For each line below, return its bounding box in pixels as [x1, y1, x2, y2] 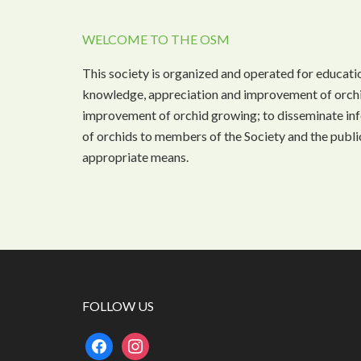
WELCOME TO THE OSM [82, 31, 230, 47]
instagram [121, 333, 171, 347]
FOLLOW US [82, 297, 154, 313]
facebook [85, 333, 131, 347]
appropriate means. [82, 148, 189, 164]
